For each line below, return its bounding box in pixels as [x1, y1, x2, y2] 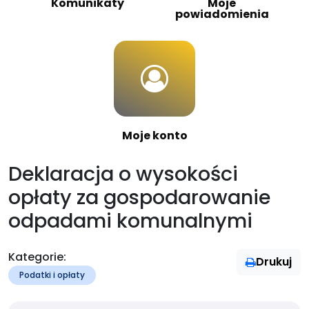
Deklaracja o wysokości [8, 160, 238, 188]
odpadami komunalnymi [8, 207, 252, 235]
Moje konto [121, 128, 188, 143]
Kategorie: [8, 249, 66, 265]
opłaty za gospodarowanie [8, 183, 270, 211]
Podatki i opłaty [19, 269, 85, 281]
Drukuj [256, 254, 292, 270]
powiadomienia [175, 6, 269, 22]
